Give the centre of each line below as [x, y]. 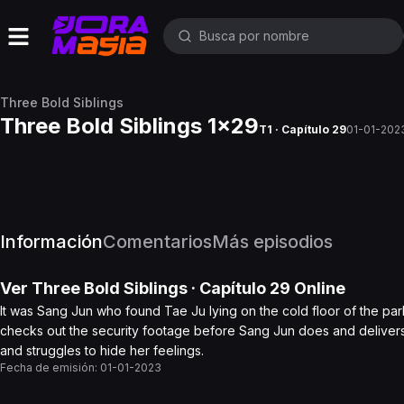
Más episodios [272, 242]
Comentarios [157, 242]
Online [318, 288]
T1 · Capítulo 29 [303, 129]
